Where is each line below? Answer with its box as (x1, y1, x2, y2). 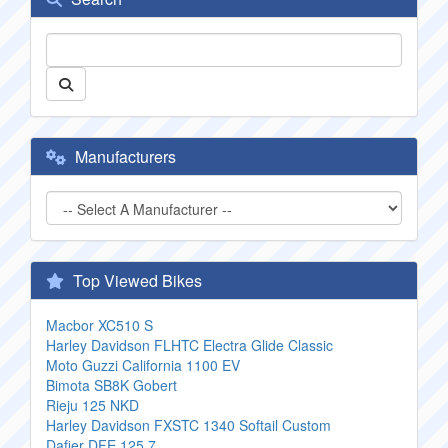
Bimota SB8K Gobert (46, 375, 177, 395)
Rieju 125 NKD (46, 395, 139, 415)
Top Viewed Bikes (69, 269, 202, 292)
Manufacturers (71, 145, 176, 168)
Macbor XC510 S (46, 315, 153, 335)
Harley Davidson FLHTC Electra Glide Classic (46, 335, 333, 355)
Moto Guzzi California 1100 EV (46, 355, 240, 375)
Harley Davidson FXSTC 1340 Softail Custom (46, 415, 331, 435)
